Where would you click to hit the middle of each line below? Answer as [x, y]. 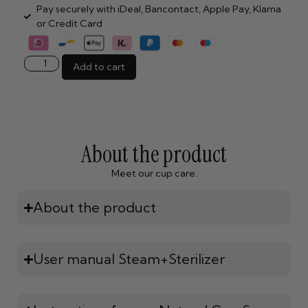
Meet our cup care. [154, 173]
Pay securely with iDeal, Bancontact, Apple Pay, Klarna [158, 9]
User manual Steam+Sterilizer [129, 259]
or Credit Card [69, 24]
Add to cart [99, 66]
